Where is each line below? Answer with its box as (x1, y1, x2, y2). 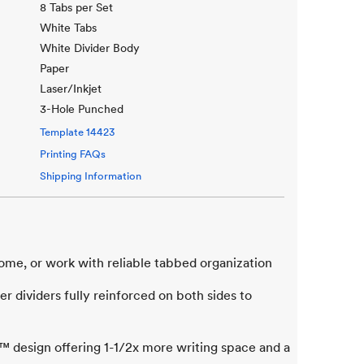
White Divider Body (40, 41, 141, 54)
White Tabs (40, 21, 97, 34)
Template (40, 126, 87, 138)
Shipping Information (40, 170, 142, 182)
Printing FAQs (40, 148, 106, 160)
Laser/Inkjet (40, 82, 102, 95)
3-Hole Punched (40, 102, 124, 115)
